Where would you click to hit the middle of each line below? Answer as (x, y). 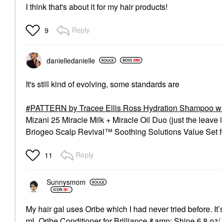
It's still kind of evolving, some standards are (103, 84)
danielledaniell (69, 60)
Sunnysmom (66, 182)
